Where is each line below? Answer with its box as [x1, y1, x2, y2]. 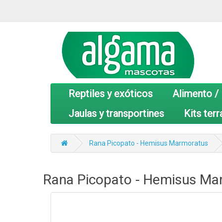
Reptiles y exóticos [68, 88, 153, 100]
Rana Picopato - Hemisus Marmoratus [89, 139, 208, 147]
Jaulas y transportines [68, 108, 164, 119]
